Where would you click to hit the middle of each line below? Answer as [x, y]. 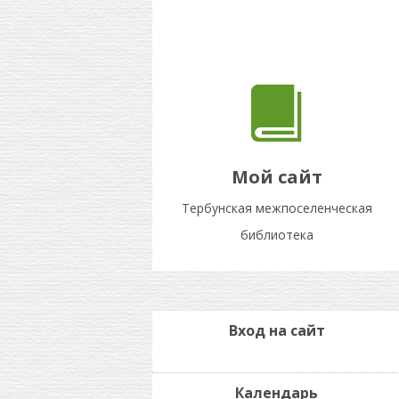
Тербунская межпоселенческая [277, 208]
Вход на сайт [277, 330]
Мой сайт [277, 177]
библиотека [277, 235]
